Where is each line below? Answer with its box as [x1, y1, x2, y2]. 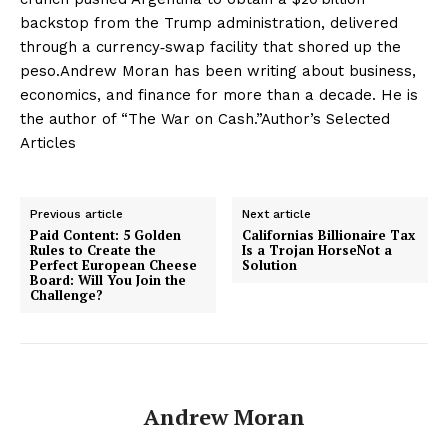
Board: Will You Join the [30, 271, 186, 290]
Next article [242, 207, 312, 222]
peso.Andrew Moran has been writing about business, [20, 62, 416, 81]
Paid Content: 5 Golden [30, 226, 181, 245]
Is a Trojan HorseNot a [242, 241, 393, 260]
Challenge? [30, 286, 103, 305]
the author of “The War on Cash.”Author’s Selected [20, 110, 390, 129]
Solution [242, 256, 298, 275]
